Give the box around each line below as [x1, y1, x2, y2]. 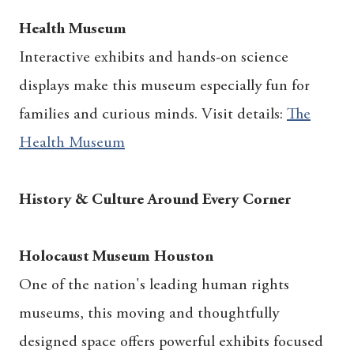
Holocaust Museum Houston [19, 248, 213, 265]
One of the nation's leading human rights [19, 277, 289, 293]
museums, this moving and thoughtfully [19, 305, 279, 322]
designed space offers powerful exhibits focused [19, 333, 323, 350]
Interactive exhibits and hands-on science [19, 49, 288, 66]
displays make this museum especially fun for [19, 77, 310, 94]
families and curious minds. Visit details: [19, 106, 287, 122]
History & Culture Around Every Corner [19, 191, 291, 208]
